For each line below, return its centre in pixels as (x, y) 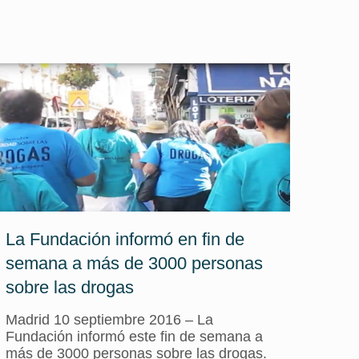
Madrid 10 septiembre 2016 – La (110, 320)
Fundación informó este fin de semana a (135, 337)
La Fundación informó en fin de (125, 239)
